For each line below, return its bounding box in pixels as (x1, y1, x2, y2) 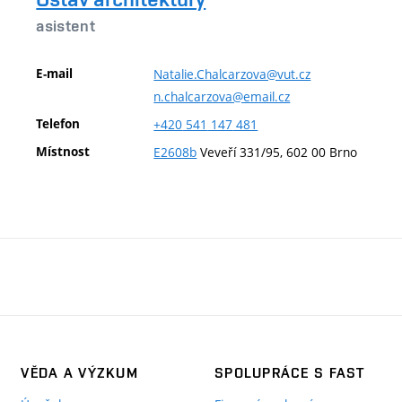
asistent (36, 16, 96, 35)
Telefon (36, 115, 81, 132)
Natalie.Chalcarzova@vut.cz (153, 65, 311, 83)
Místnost (36, 143, 91, 160)
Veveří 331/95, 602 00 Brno (197, 143, 358, 161)
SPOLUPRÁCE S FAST (214, 363, 365, 381)
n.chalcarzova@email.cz (153, 87, 291, 105)
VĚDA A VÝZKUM (21, 363, 138, 381)
